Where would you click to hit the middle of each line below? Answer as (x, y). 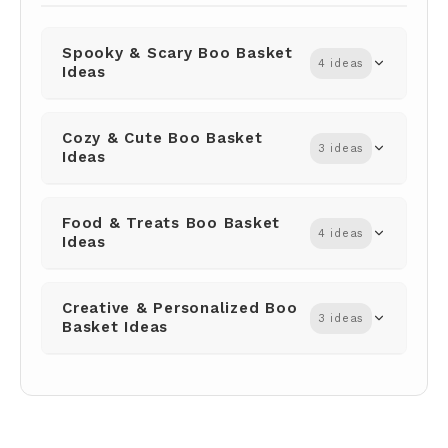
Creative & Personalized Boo (180, 308)
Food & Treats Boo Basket (171, 223)
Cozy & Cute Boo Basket (162, 138)
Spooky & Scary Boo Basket (177, 53)
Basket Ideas (115, 327)
